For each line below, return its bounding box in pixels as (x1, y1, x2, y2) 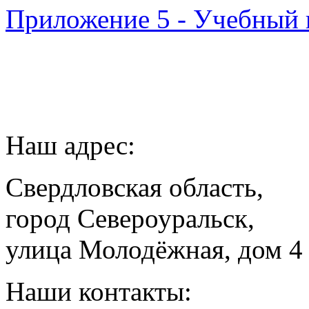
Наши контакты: (6, 276, 192, 306)
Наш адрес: (6, 130, 135, 160)
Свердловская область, (6, 172, 263, 202)
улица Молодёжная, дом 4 (6, 234, 303, 264)
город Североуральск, (6, 203, 255, 233)
